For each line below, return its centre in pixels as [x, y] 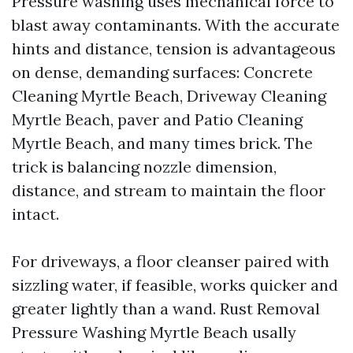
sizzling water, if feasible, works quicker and [175, 285]
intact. [35, 214]
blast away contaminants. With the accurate [176, 25]
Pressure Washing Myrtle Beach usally [154, 332]
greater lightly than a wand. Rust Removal [166, 308]
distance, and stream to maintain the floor [169, 190]
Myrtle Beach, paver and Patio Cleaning [157, 119]
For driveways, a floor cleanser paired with [171, 261]
